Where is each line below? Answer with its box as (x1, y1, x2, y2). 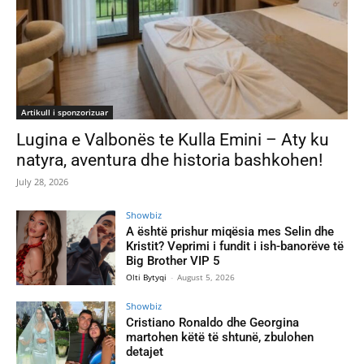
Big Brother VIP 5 (126, 253, 221, 269)
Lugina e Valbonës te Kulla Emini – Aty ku (16, 130, 329, 150)
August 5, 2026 (177, 271, 236, 284)
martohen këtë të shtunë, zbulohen (126, 330, 314, 345)
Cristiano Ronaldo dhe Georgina (126, 315, 300, 331)
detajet (126, 344, 164, 360)
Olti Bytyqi (126, 271, 167, 284)
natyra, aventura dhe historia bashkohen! (16, 150, 323, 171)
